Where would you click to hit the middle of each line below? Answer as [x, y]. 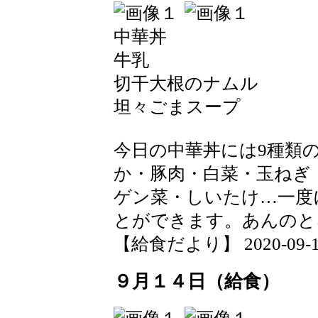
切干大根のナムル [186, 83]
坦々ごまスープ [177, 107]
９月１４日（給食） [197, 281]
